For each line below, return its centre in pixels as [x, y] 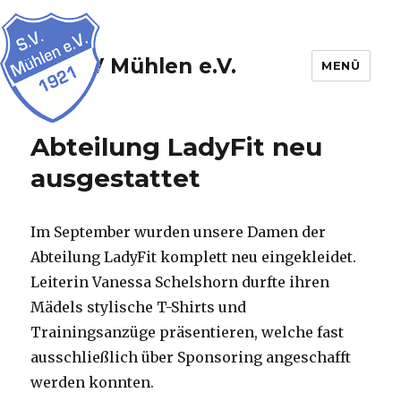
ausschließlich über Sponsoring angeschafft [191, 357]
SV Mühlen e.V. [156, 66]
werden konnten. [94, 382]
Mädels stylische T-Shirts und [139, 307]
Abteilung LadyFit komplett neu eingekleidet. [194, 257]
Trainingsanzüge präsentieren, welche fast [188, 332]
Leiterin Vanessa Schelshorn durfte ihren [180, 282]
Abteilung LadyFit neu [177, 147]
